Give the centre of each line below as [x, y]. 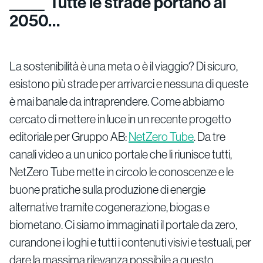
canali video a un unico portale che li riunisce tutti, [121, 154]
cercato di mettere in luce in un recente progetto [120, 119]
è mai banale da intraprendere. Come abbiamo [117, 101]
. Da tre [210, 136]
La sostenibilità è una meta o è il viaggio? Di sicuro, [124, 66]
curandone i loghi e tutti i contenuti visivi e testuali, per [130, 242]
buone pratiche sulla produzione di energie [107, 189]
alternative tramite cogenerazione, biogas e [109, 207]
